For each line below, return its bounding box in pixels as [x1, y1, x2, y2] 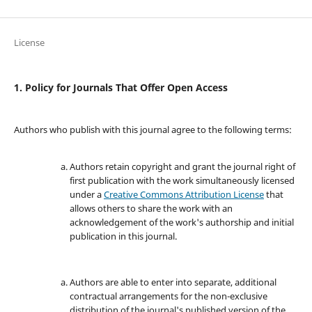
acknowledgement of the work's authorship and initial [69, 216, 294, 229]
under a [69, 188, 104, 201]
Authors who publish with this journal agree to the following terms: [13, 123, 292, 136]
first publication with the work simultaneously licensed [69, 174, 295, 187]
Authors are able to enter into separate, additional [69, 276, 276, 289]
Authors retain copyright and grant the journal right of [69, 160, 295, 173]
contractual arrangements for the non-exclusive [69, 290, 267, 303]
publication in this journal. [69, 230, 177, 243]
